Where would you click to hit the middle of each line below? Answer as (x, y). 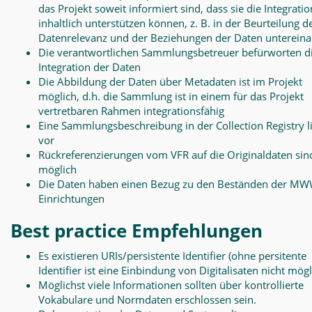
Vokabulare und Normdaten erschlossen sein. (147, 299)
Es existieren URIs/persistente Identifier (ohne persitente (172, 256)
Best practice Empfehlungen (136, 231)
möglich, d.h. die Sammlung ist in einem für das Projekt (171, 96)
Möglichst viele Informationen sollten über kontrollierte (171, 285)
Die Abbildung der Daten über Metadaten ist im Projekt (170, 81)
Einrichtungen (71, 198)
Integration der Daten (89, 67)
